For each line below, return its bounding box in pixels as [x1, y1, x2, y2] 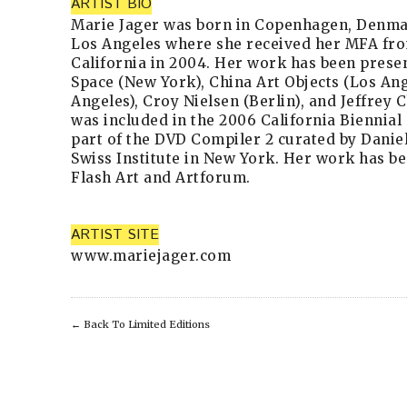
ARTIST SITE [71, 223, 159, 245]
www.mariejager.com [71, 246, 231, 264]
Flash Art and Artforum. [71, 168, 251, 186]
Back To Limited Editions [84, 317, 210, 331]
